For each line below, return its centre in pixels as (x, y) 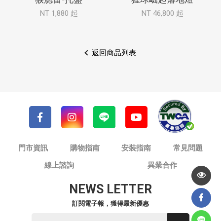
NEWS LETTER (110, 189)
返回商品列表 (114, 53)
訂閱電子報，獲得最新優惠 (110, 204)
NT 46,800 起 (162, 14)
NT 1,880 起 (59, 14)
